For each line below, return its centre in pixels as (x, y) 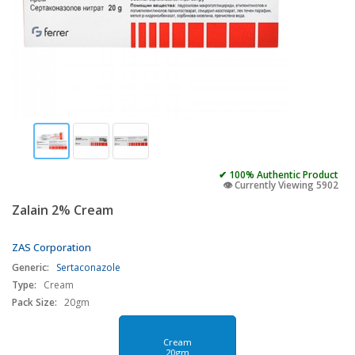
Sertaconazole (88, 267)
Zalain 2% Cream (63, 210)
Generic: (31, 267)
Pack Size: (34, 302)
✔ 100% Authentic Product (279, 175)
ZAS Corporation (52, 247)
